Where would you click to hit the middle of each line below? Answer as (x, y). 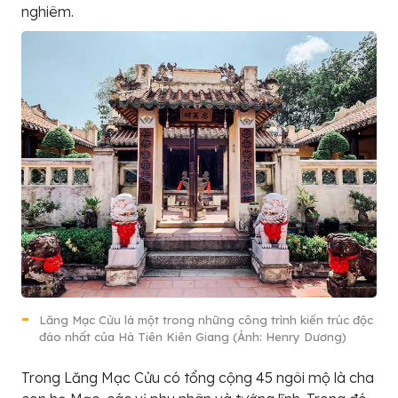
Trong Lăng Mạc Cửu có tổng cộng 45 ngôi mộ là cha (198, 378)
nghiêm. (48, 12)
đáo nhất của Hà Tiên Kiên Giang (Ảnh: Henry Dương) (193, 337)
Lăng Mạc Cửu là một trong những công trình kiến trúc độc (206, 320)
